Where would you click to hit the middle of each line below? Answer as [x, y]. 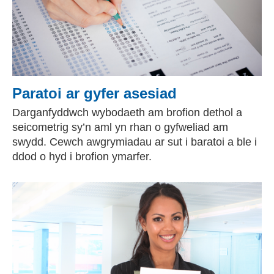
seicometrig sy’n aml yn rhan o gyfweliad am [120, 127]
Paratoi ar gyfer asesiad [94, 93]
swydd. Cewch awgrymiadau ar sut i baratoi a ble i [135, 142]
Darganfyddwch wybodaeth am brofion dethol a [127, 113]
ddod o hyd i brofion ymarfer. [82, 157]
